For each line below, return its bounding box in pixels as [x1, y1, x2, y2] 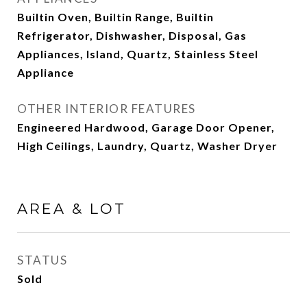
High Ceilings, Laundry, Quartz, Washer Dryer [17, 139, 278, 152]
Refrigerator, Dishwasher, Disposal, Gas [17, 29, 247, 42]
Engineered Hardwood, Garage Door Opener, [17, 121, 275, 134]
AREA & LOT [17, 200, 126, 217]
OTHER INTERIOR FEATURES [17, 101, 196, 116]
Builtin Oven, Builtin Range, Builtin [17, 10, 214, 23]
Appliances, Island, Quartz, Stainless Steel [17, 47, 258, 60]
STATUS [17, 253, 67, 267]
